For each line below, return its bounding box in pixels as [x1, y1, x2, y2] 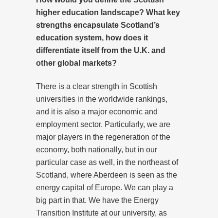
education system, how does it [36, 33, 148, 42]
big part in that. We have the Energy [36, 196, 159, 204]
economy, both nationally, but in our [36, 145, 157, 154]
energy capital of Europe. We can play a [36, 183, 173, 192]
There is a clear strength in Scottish [36, 82, 157, 91]
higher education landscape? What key [36, 8, 180, 17]
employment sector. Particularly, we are [36, 120, 170, 128]
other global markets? [36, 58, 117, 67]
